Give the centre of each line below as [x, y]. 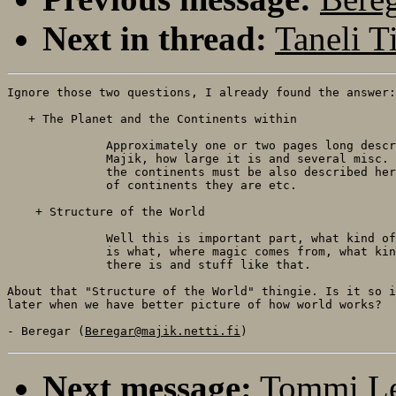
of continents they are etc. [152, 185]
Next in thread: [155, 38]
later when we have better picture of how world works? [194, 304]
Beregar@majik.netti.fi [163, 331]
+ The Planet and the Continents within [152, 118]
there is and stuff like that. [159, 264]
